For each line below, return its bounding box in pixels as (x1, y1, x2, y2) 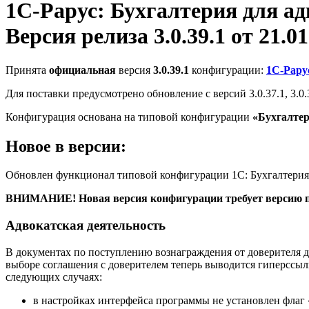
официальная (49, 63, 116, 76)
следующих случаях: (6, 270, 102, 283)
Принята (6, 63, 49, 76)
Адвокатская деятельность (6, 218, 166, 233)
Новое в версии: (6, 137, 126, 155)
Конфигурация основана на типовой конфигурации (6, 110, 252, 123)
